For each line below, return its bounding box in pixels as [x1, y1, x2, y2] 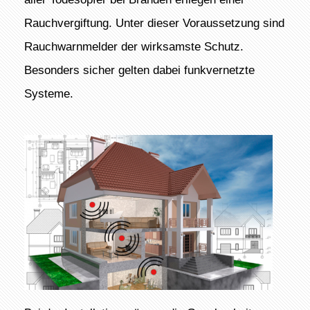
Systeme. [24, 86, 73, 101]
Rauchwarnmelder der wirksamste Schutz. [24, 39, 244, 54]
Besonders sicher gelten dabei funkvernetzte [24, 63, 255, 77]
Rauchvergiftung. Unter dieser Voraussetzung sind [24, 16, 284, 30]
